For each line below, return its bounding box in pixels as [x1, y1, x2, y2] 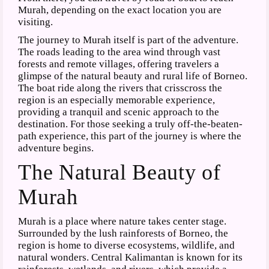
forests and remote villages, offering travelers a [18, 58, 220, 70]
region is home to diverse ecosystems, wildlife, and [18, 240, 235, 252]
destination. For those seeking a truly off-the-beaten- [18, 118, 243, 130]
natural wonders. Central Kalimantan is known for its [18, 252, 243, 264]
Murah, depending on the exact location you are [18, 4, 222, 16]
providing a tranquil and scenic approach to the [18, 106, 220, 118]
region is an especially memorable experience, [18, 94, 216, 106]
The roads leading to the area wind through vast [18, 46, 221, 58]
